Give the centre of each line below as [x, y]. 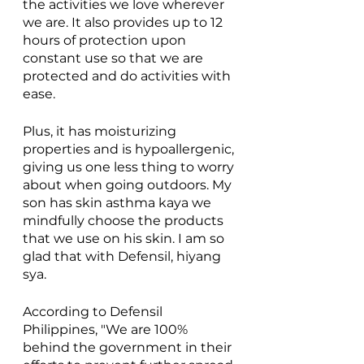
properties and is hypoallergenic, [130, 149]
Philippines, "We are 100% [107, 329]
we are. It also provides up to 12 [124, 22]
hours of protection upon [106, 40]
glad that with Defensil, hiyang [123, 256]
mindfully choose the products [125, 220]
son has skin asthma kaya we [119, 202]
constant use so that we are [115, 58]
